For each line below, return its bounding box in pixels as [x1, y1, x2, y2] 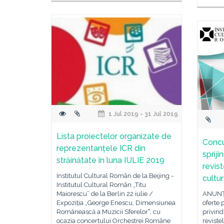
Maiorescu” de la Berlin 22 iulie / [56, 190, 153, 197]
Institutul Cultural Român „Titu [56, 181, 146, 188]
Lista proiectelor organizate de [56, 131, 171, 141]
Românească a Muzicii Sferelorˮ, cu [56, 208, 160, 215]
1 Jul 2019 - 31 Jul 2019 [107, 110, 178, 117]
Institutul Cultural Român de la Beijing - [56, 172, 173, 179]
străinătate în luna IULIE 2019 [56, 155, 164, 165]
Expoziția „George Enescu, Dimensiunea [56, 199, 175, 206]
